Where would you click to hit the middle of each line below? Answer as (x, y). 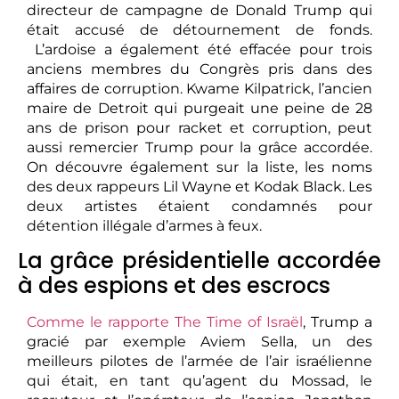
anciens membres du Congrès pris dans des (199, 69)
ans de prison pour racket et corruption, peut (199, 128)
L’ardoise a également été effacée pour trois (199, 50)
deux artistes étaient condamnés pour (199, 207)
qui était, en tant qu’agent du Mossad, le (199, 381)
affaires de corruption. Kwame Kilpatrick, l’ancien (199, 89)
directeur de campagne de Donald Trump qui (199, 11)
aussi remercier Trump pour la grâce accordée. (199, 148)
